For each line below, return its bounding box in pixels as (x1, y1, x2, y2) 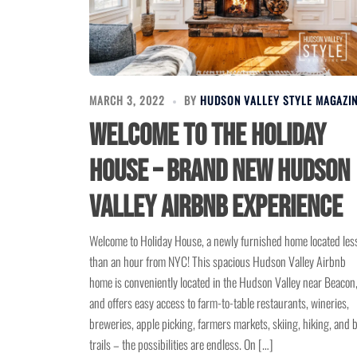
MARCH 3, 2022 (89, 91, 165, 108)
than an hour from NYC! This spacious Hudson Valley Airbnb (89, 251, 346, 271)
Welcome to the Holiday (89, 117, 326, 154)
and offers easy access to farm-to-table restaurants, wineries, (89, 292, 349, 312)
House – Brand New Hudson (89, 153, 350, 190)
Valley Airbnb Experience (89, 189, 343, 226)
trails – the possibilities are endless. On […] (89, 334, 273, 354)
